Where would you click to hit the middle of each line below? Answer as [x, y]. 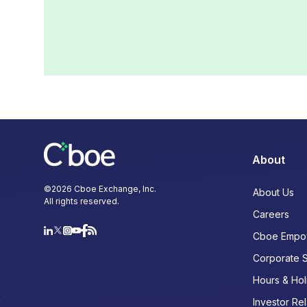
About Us [273, 193]
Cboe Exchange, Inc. [114, 189]
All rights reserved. [82, 201]
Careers [271, 214]
